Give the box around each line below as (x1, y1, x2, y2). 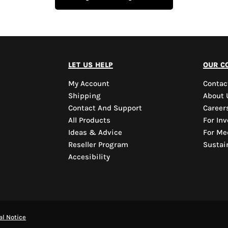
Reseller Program (68, 140, 129, 150)
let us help (68, 58, 113, 70)
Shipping (68, 91, 101, 101)
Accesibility (68, 152, 110, 162)
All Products (68, 116, 111, 125)
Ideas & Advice (68, 128, 123, 137)
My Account (68, 79, 110, 89)
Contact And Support (68, 103, 142, 113)
